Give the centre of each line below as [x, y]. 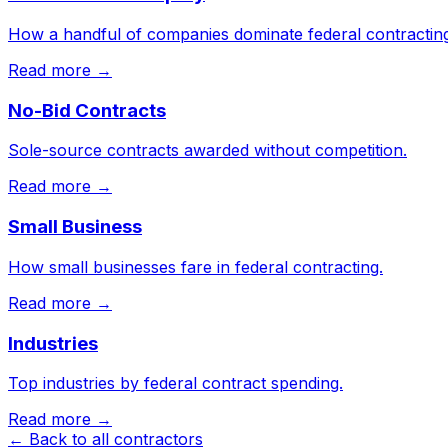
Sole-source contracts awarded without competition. [207, 150]
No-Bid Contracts [87, 110]
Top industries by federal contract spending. [175, 383]
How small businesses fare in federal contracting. [195, 266]
